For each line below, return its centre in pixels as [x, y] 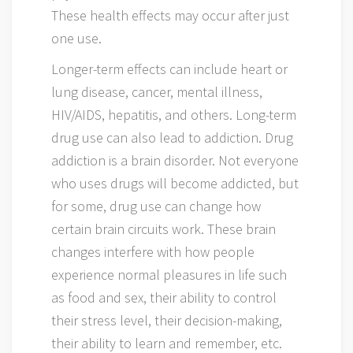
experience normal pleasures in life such [169, 275]
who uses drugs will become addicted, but [175, 183]
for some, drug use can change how [156, 206]
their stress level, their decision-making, [167, 320]
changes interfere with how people [153, 252]
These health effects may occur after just [170, 15]
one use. [76, 38]
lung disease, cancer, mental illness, [157, 92]
